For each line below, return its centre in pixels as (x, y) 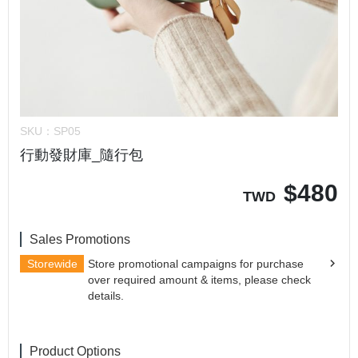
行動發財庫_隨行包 (82, 155)
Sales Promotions (80, 239)
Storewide (52, 264)
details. (106, 296)
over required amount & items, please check (199, 280)
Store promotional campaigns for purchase (196, 264)
